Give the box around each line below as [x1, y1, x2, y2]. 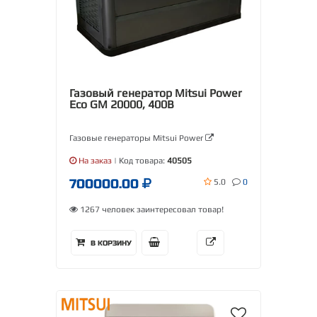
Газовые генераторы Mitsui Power [69, 133, 205, 143]
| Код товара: [112, 156, 167, 166]
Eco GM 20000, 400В [69, 98, 174, 111]
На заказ [76, 156, 112, 166]
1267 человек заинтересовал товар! [78, 204, 224, 214]
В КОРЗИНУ [88, 239, 132, 248]
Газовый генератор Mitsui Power [69, 86, 242, 100]
